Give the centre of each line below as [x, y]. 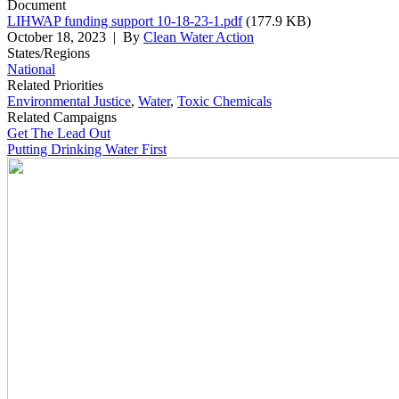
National [31, 69]
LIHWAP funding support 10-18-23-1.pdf [125, 20]
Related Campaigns [62, 117]
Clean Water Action [199, 37]
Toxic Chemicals [224, 101]
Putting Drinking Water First [87, 149]
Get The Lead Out [59, 133]
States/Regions [49, 53]
